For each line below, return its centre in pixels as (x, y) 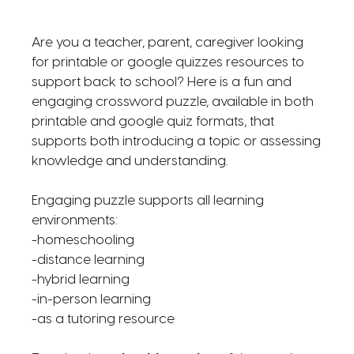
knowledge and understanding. (130, 161)
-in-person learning (91, 299)
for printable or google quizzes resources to (168, 62)
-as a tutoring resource (103, 319)
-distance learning (88, 260)
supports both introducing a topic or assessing (176, 141)
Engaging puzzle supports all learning (147, 201)
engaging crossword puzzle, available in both (172, 102)
